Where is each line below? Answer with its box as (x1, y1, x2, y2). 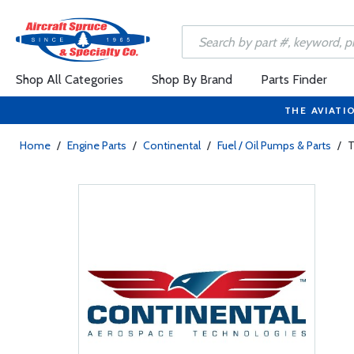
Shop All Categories (16, 72, 123, 87)
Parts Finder (261, 72, 327, 87)
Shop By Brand (152, 72, 232, 87)
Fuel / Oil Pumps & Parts (217, 138, 331, 153)
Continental (143, 138, 201, 153)
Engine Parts (67, 138, 126, 153)
